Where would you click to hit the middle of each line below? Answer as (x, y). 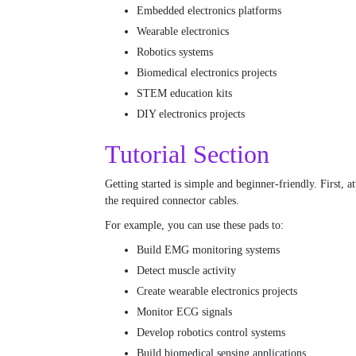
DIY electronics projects (191, 114)
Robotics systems (175, 52)
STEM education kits (184, 94)
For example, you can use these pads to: (194, 226)
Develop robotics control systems (211, 333)
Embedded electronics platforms (209, 11)
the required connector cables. (172, 201)
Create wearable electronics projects (217, 292)
